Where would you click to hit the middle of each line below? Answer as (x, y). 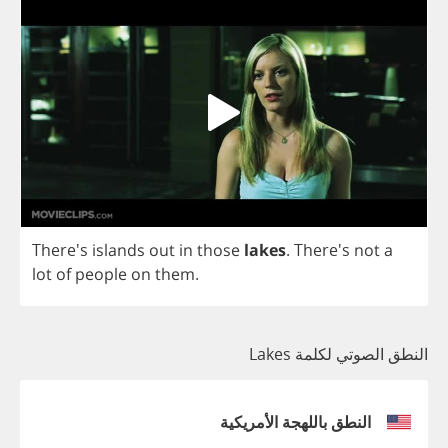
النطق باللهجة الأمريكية (295, 421)
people (101, 273)
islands (118, 249)
